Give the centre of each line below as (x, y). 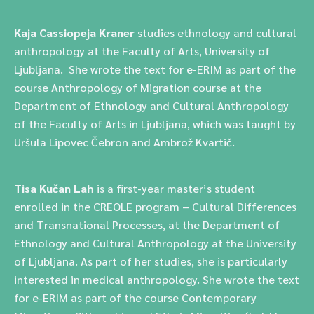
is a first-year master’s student (176, 188)
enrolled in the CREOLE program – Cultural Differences (155, 206)
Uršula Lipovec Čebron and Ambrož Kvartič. (124, 142)
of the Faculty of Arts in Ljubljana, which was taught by (155, 124)
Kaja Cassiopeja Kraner (74, 33)
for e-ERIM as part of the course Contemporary (135, 298)
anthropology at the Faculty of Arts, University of (142, 51)
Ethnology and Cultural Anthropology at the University (155, 243)
